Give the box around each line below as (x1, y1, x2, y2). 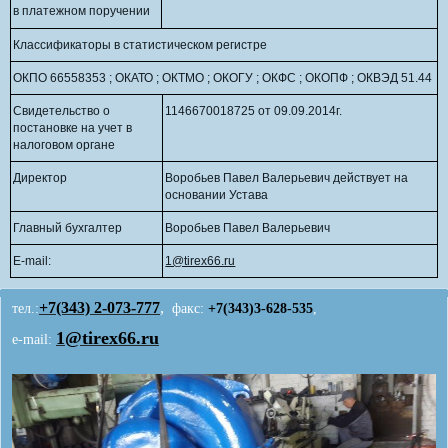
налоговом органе (13, 138, 116, 153)
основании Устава (165, 188, 269, 203)
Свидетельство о (13, 104, 111, 119)
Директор (13, 171, 68, 186)
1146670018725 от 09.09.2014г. (165, 104, 343, 119)
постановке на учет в (13, 121, 133, 136)
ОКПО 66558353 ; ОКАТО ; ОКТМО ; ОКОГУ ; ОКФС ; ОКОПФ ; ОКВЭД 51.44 (13, 71, 433, 86)
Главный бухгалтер (13, 221, 123, 236)
